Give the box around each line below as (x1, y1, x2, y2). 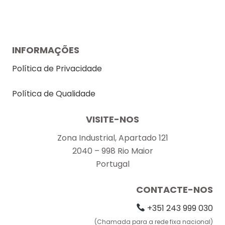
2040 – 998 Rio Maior (72, 145, 153, 157)
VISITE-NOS (86, 113, 139, 126)
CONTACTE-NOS (136, 183, 213, 196)
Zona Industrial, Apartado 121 (57, 132, 168, 144)
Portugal (95, 158, 130, 170)
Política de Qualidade (12, 87, 95, 99)
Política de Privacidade (12, 62, 102, 74)
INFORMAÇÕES (12, 43, 79, 56)
